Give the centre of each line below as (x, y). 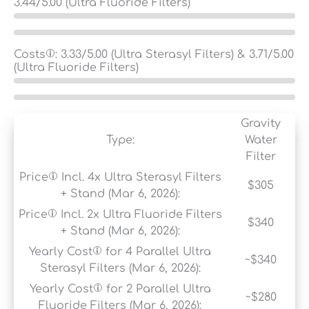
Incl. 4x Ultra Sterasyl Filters (139, 177)
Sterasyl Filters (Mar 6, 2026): (120, 268)
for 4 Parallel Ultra (157, 251)
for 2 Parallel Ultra (157, 289)
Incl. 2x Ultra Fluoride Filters (139, 214)
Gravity (261, 123)
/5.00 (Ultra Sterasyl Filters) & (165, 54)
